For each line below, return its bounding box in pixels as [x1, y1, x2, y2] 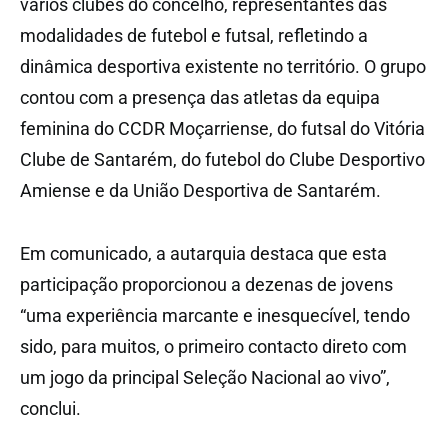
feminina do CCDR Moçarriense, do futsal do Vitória [20, 117, 425, 139]
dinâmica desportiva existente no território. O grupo [20, 55, 426, 77]
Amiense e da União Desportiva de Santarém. [20, 179, 381, 201]
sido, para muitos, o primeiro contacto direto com [20, 335, 407, 357]
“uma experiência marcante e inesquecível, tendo [20, 304, 410, 326]
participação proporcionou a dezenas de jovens [20, 273, 393, 295]
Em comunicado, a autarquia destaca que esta [20, 242, 387, 264]
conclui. [20, 397, 81, 419]
